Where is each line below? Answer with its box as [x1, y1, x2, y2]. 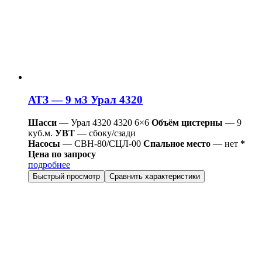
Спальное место [143, 138, 211, 149]
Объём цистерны [151, 117, 223, 127]
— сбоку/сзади [75, 127, 136, 138]
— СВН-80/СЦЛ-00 [60, 138, 143, 149]
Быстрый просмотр [33, 171, 100, 181]
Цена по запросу [28, 149, 96, 159]
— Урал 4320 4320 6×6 [57, 117, 149, 127]
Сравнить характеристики [109, 171, 200, 181]
